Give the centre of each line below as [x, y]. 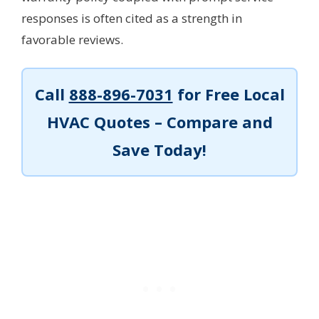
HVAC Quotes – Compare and [159, 122]
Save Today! [159, 150]
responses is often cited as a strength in [132, 19]
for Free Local [229, 94]
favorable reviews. [72, 40]
